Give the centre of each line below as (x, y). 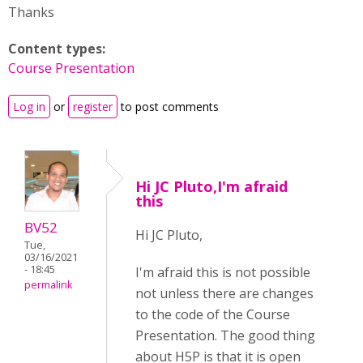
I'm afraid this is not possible (223, 272)
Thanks (31, 12)
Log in (29, 107)
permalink (48, 285)
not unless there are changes (224, 293)
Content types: (58, 49)
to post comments (168, 107)
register (93, 107)
